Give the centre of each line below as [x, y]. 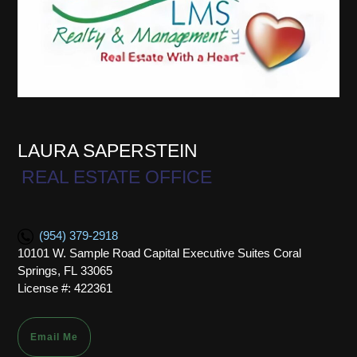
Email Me [54, 337]
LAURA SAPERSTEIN [108, 151]
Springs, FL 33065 [65, 270]
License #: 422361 [65, 288]
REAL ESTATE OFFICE [116, 177]
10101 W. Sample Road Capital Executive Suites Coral [159, 253]
